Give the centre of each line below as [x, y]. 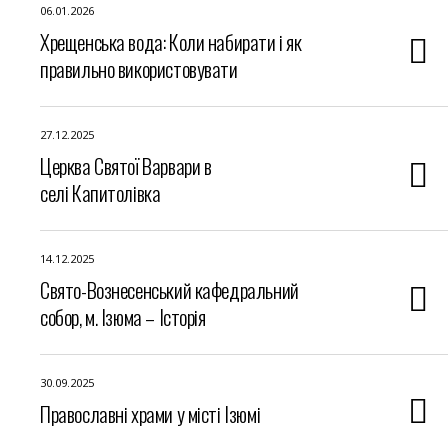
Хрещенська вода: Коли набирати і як [171, 41]
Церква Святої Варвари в [126, 165]
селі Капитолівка [100, 192]
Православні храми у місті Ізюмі [150, 413]
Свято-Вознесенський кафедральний [169, 289]
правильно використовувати [139, 68]
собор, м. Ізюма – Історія [123, 316]
